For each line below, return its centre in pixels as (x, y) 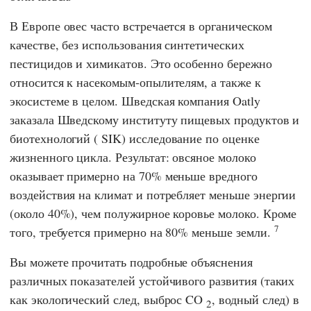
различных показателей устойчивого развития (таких (152, 280)
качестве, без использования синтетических (127, 44)
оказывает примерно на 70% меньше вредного (134, 175)
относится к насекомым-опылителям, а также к (135, 82)
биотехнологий (50, 138)
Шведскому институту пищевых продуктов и (178, 119)
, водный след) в (256, 299)
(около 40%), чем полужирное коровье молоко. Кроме (153, 213)
